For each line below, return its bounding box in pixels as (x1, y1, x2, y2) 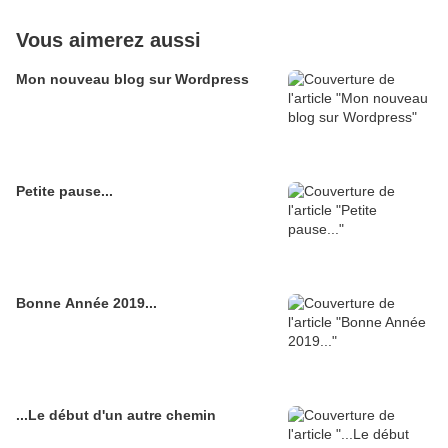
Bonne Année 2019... (16, 295, 157, 312)
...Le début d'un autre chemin (16, 407, 216, 424)
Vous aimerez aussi (16, 29, 201, 52)
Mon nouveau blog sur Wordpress (16, 71, 249, 88)
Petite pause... (16, 183, 113, 200)
